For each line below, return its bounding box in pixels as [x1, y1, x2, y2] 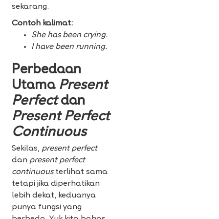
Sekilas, [12, 145, 42, 153]
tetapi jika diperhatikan [12, 180, 100, 188]
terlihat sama [53, 168, 108, 176]
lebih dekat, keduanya [12, 192, 96, 200]
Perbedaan [12, 64, 81, 77]
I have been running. [31, 43, 107, 51]
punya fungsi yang [12, 203, 82, 212]
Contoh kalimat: [12, 20, 73, 28]
